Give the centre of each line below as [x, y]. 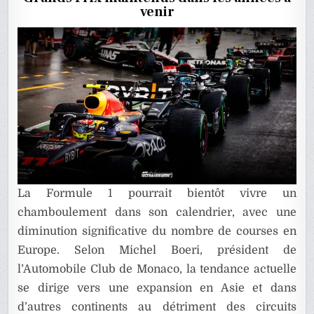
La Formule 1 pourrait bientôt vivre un [157, 194]
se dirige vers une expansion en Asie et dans [157, 288]
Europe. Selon [69, 251]
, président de [248, 251]
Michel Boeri [159, 251]
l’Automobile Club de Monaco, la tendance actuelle [157, 269]
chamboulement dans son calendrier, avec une [157, 213]
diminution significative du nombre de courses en [157, 232]
